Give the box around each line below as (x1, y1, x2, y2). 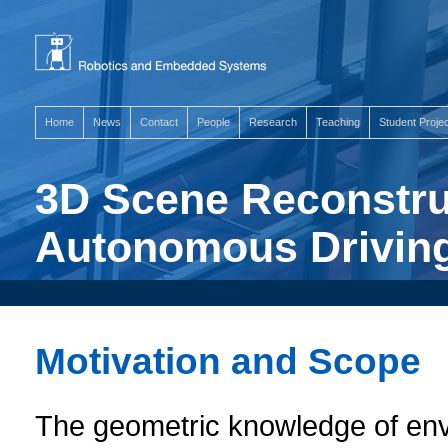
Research (249, 116, 297, 128)
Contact (140, 116, 178, 128)
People (197, 116, 230, 128)
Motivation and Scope (35, 341, 421, 382)
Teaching (316, 116, 360, 128)
